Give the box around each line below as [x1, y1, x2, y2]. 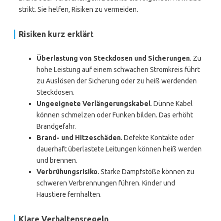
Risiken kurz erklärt [19, 30, 94, 38]
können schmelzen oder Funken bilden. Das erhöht [37, 111, 193, 119]
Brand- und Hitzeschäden [37, 134, 121, 142]
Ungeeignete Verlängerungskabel [37, 100, 150, 108]
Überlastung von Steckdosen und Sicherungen [37, 54, 190, 62]
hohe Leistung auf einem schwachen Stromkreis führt [37, 66, 200, 74]
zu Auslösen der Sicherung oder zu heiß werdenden [37, 77, 197, 85]
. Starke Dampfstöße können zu [98, 168, 194, 176]
